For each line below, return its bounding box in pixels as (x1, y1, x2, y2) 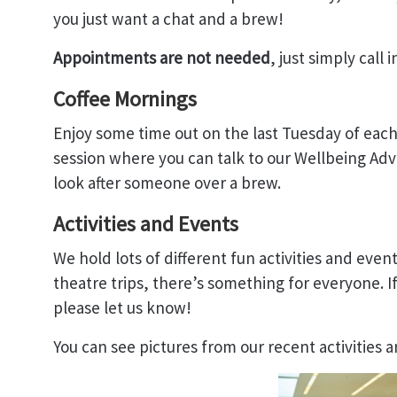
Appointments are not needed (53, 46, 270, 68)
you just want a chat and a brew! (53, 7, 287, 29)
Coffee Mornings (53, 84, 201, 113)
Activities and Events (53, 209, 238, 237)
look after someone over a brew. (53, 171, 281, 193)
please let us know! (53, 296, 191, 318)
